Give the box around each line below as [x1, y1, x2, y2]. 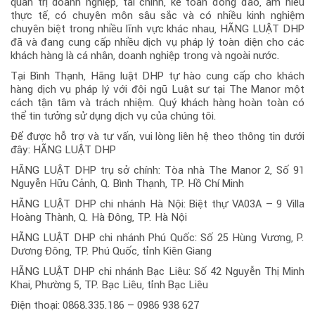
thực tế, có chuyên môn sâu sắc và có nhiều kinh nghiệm [11, 8, 304, 22]
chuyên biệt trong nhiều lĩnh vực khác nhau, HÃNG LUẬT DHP [11, 22, 304, 35]
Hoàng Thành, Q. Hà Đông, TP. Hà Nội [11, 210, 187, 224]
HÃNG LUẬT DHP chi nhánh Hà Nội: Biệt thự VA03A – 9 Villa [11, 197, 304, 210]
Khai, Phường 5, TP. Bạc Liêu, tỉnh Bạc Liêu [11, 278, 208, 291]
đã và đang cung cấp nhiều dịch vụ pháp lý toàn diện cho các [11, 35, 304, 49]
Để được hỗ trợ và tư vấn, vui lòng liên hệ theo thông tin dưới [11, 129, 304, 143]
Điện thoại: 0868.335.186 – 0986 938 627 [11, 298, 199, 311]
